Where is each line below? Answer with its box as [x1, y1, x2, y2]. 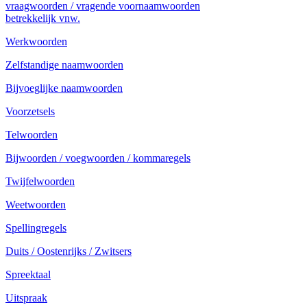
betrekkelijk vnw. [5, 12, 80, 24]
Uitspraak [5, 292, 47, 304]
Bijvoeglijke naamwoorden [5, 82, 123, 94]
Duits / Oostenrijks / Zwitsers [5, 245, 132, 257]
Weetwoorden [5, 199, 66, 210]
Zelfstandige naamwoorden [5, 59, 123, 71]
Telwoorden [5, 129, 58, 140]
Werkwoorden [5, 36, 67, 47]
